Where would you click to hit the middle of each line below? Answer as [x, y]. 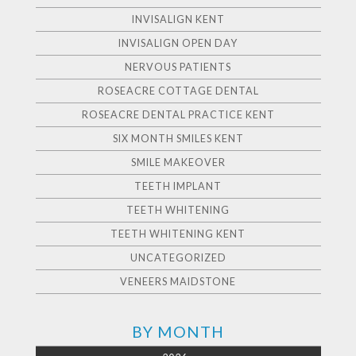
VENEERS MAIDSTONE [178, 282]
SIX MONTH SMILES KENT [178, 139]
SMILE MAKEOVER [178, 163]
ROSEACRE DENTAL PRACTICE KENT [178, 115]
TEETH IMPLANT [178, 186]
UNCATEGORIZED [178, 258]
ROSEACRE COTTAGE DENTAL [178, 91]
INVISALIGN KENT [178, 19]
